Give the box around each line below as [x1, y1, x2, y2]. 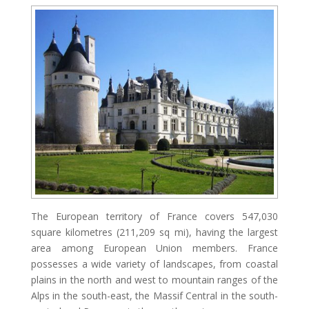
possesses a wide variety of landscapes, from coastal [30, 257, 279, 270]
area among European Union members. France [30, 241, 279, 255]
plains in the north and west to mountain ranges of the [30, 272, 279, 286]
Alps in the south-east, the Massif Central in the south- [30, 288, 279, 302]
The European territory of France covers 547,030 [30, 209, 279, 223]
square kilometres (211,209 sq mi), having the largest [30, 225, 279, 239]
